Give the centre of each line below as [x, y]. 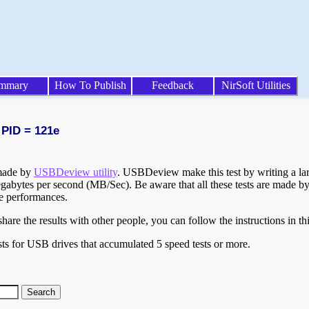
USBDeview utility [76, 172]
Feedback [173, 85]
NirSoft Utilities [256, 85]
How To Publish [90, 85]
